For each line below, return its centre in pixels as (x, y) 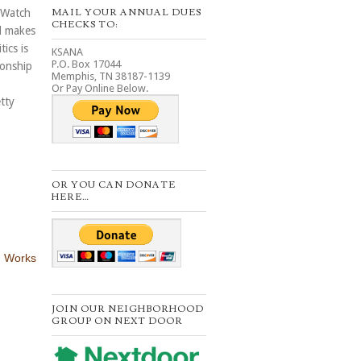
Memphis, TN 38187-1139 (111, 76)
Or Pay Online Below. (100, 88)
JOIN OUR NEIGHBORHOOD (128, 309)
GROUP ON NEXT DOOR (117, 321)
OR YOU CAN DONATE (114, 185)
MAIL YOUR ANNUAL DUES (127, 12)
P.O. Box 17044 (86, 64)
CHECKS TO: (85, 24)
